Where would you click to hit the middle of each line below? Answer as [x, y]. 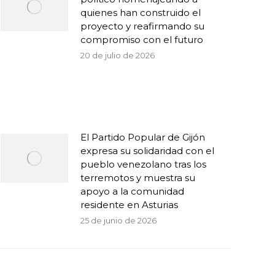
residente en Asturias [129, 205]
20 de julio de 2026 [118, 55]
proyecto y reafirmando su [142, 26]
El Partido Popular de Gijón [143, 137]
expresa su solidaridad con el [147, 151]
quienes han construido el [141, 13]
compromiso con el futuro [142, 40]
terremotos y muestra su [138, 178]
